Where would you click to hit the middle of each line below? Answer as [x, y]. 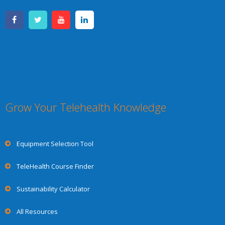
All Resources [37, 211]
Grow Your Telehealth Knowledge [86, 107]
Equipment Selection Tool [55, 143]
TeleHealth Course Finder [55, 166]
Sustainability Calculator [53, 189]
